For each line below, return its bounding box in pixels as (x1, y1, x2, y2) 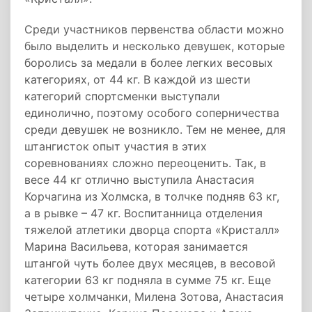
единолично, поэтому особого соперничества (24, 106, 279, 120)
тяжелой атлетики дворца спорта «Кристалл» (24, 223, 280, 237)
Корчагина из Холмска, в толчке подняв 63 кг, (24, 189, 279, 203)
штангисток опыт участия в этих (24, 139, 207, 153)
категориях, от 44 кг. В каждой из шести (24, 72, 251, 86)
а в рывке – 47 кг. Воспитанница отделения (24, 206, 263, 220)
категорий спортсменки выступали (24, 89, 220, 103)
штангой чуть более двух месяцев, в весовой (24, 256, 276, 270)
